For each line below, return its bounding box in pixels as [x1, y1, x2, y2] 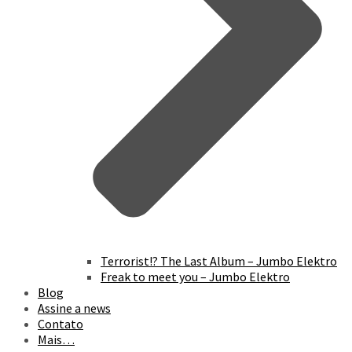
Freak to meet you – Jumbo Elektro [101, 269, 290, 285]
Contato [38, 316, 83, 332]
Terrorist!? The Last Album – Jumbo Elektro [101, 253, 337, 269]
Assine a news [38, 300, 111, 317]
